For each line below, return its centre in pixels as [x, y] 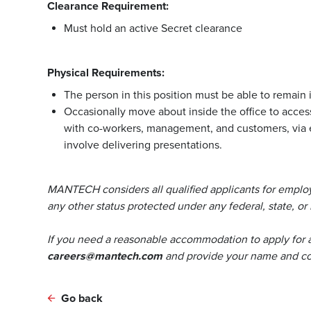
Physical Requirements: [106, 73]
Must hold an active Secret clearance [153, 28]
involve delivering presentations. [143, 145]
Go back [81, 299]
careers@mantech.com [105, 256]
